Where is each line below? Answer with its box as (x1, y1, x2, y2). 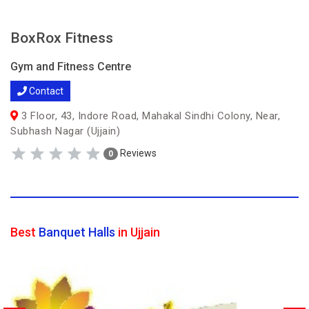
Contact (27, 86, 63, 97)
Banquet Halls (39, 225, 115, 239)
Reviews (118, 147, 157, 159)
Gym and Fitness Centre (10, 60, 131, 73)
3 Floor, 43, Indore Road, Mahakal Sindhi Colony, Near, (18, 110, 280, 122)
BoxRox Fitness (10, 30, 113, 46)
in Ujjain (115, 225, 160, 239)
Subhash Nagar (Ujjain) (10, 125, 120, 137)
